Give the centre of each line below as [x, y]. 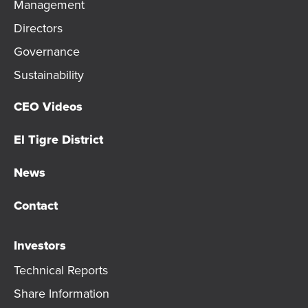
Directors [38, 28]
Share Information [62, 293]
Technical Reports [61, 270]
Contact [36, 206]
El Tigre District [58, 140]
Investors [40, 245]
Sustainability [49, 75]
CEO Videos [48, 107]
